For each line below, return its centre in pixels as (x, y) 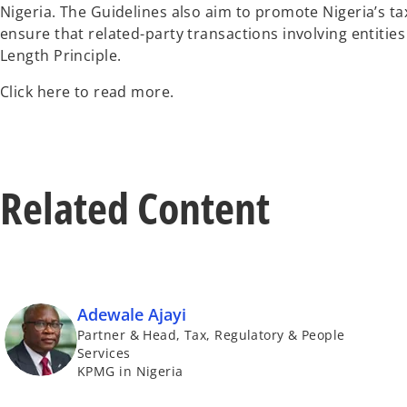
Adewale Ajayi (132, 314)
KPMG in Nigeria (130, 371)
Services (104, 352)
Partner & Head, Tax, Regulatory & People (211, 334)
